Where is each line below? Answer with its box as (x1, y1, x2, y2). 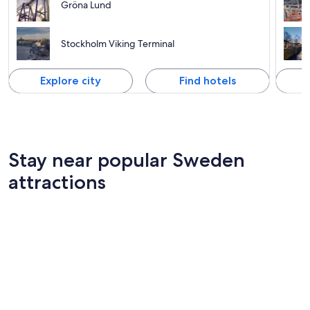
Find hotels (179, 73, 237, 87)
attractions (8, 170, 106, 194)
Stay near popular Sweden (8, 147, 245, 172)
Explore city (39, 73, 101, 87)
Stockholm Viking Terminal (61, 37, 174, 50)
